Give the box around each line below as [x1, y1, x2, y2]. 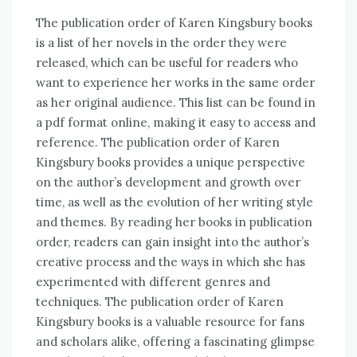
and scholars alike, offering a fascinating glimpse [36, 334, 315, 350]
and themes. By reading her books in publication [36, 214, 312, 230]
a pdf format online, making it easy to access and [36, 115, 316, 131]
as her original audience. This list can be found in [36, 95, 316, 111]
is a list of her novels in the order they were [36, 35, 287, 51]
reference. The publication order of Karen [36, 135, 280, 151]
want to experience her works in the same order [36, 75, 315, 91]
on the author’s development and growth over [36, 175, 300, 190]
